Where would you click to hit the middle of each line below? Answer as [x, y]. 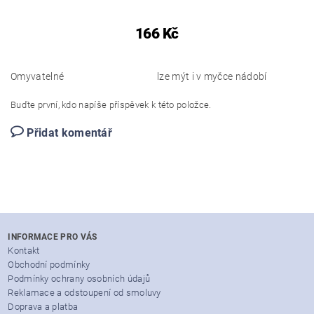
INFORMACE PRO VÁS [53, 237]
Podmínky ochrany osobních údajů [79, 278]
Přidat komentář [70, 132]
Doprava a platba [43, 306]
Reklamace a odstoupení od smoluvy [84, 292]
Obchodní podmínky [49, 264]
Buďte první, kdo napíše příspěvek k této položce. [111, 104]
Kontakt [24, 250]
